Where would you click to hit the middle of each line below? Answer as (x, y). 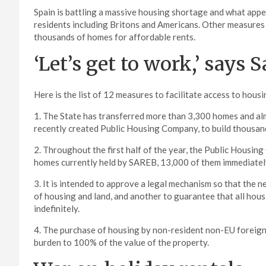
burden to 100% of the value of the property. (121, 243)
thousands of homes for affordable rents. (115, 37)
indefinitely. (57, 209)
